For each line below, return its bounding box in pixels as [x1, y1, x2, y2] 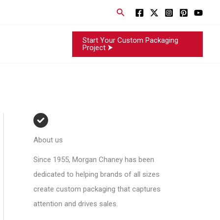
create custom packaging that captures [33, 185, 161, 193]
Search [115, 5, 143, 16]
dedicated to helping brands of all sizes [33, 170, 160, 179]
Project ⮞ [82, 43, 113, 52]
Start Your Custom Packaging [82, 35, 179, 45]
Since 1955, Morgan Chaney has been [33, 155, 154, 164]
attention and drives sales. [33, 199, 118, 208]
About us [33, 136, 63, 144]
